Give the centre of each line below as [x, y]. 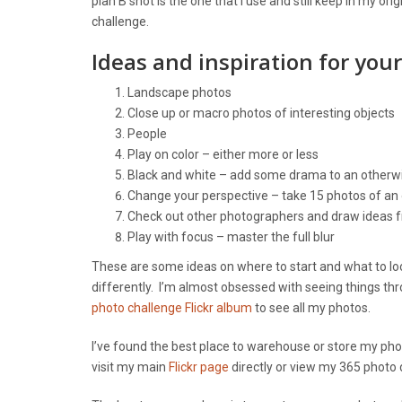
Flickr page [199, 367]
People [147, 133]
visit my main [130, 367]
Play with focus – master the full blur [231, 236]
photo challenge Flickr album [172, 307]
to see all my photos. [311, 307]
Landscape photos [179, 92]
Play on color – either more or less [223, 154]
